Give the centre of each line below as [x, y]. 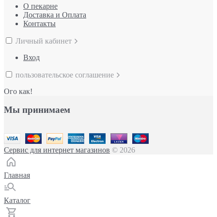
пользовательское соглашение [66, 75]
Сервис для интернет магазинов [57, 150]
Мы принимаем [37, 110]
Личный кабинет [45, 41]
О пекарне [40, 6]
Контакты [39, 23]
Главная [17, 175]
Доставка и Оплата [55, 15]
